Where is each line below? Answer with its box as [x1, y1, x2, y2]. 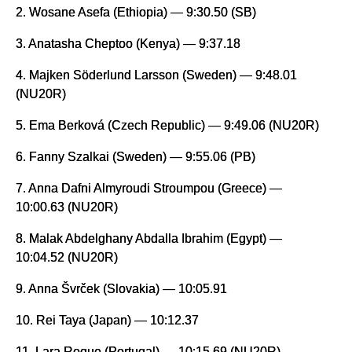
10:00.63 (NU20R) [16, 200, 118, 214]
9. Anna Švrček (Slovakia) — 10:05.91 [16, 281, 227, 296]
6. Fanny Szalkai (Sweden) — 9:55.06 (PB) [16, 149, 255, 164]
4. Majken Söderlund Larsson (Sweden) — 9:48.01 [16, 68, 297, 82]
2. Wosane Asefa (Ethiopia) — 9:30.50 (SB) [16, 5, 259, 20]
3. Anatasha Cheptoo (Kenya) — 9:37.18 [16, 36, 244, 51]
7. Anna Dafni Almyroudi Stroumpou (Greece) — [16, 181, 282, 196]
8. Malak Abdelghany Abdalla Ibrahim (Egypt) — [16, 231, 282, 246]
